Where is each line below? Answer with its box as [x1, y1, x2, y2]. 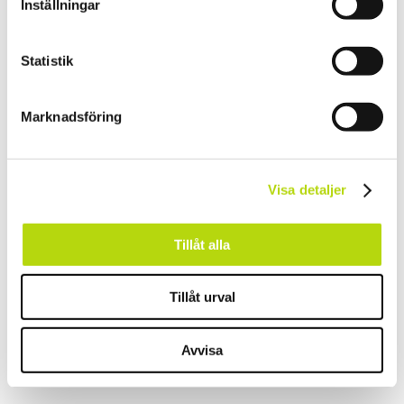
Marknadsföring [21, 108, 123, 124]
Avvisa [181, 342, 223, 358]
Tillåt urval [169, 289, 235, 305]
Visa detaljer [268, 181, 347, 197]
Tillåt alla [174, 236, 230, 252]
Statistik [21, 52, 73, 69]
